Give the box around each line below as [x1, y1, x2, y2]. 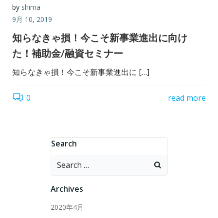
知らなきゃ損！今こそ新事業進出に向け [12, 31, 187, 44]
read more [168, 92, 206, 104]
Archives [50, 183, 83, 194]
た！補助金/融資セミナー [12, 46, 123, 60]
